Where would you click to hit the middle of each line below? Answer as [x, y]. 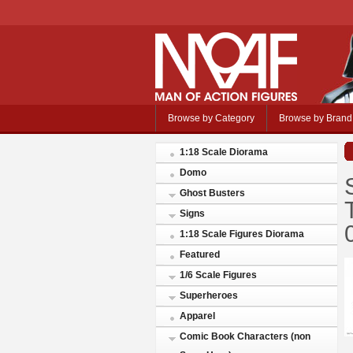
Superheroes [209, 295]
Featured [200, 255]
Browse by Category [211, 118]
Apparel [197, 316]
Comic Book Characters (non [245, 336]
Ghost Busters [212, 193]
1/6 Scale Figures [218, 275]
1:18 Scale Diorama [224, 152]
